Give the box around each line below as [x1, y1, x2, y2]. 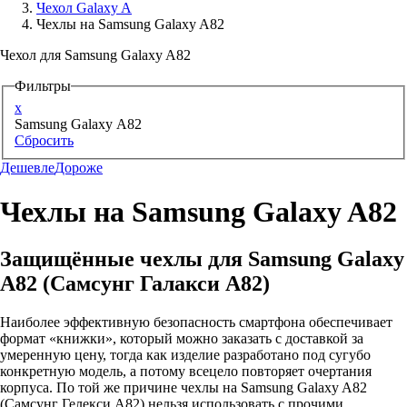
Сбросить [15, 132, 74, 148]
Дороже [55, 159, 103, 175]
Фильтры [15, 78, 71, 94]
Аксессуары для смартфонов [14, 23, 194, 37]
